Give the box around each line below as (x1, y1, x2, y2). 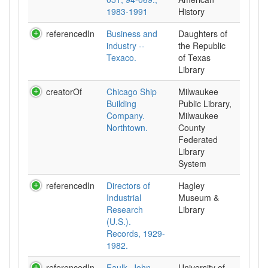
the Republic (178, 39, 226, 51)
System (178, 157, 206, 169)
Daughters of (178, 28, 227, 39)
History (178, 5, 205, 17)
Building (106, 98, 136, 109)
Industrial (106, 191, 141, 203)
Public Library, (178, 98, 232, 109)
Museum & (178, 191, 219, 203)
